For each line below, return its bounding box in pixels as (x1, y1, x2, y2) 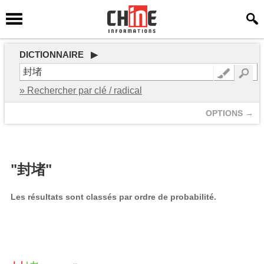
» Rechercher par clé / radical (19, 85, 142, 95)
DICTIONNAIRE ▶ (19, 49, 98, 60)
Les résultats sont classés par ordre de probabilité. (11, 192, 216, 202)
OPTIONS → (206, 108, 253, 118)
